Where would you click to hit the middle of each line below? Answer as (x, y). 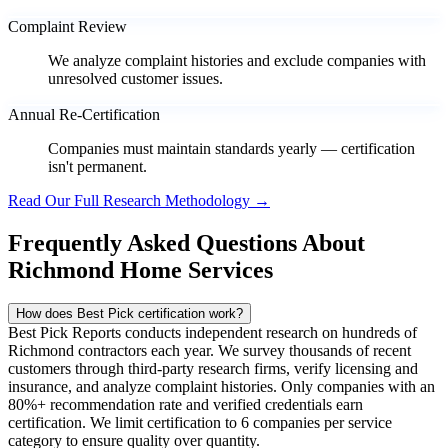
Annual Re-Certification (84, 114)
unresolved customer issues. (135, 78)
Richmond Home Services (140, 269)
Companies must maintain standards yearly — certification (231, 148)
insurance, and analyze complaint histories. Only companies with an (221, 387)
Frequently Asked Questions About (186, 242)
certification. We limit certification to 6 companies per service (200, 423)
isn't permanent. (97, 166)
